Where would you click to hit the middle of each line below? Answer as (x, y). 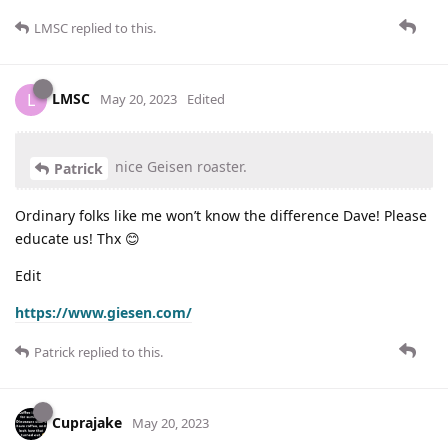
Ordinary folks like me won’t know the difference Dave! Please (221, 216)
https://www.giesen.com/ (103, 313)
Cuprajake (87, 422)
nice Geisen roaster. (179, 167)
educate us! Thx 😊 (77, 239)
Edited (206, 99)
